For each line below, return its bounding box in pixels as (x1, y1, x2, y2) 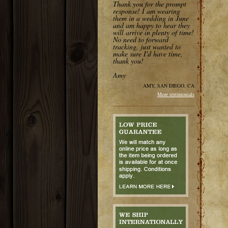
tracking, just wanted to (113, 42, 181, 52)
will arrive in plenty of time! (113, 27, 194, 38)
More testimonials (157, 91, 194, 98)
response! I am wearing (113, 6, 180, 16)
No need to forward (113, 35, 168, 45)
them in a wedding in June (113, 13, 189, 23)
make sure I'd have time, (113, 49, 183, 59)
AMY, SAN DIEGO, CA (143, 82, 194, 90)
